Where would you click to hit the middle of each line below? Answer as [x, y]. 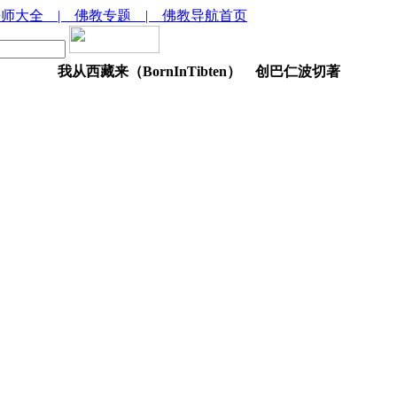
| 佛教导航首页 [196, 16]
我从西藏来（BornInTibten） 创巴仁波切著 [198, 71]
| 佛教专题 [101, 16]
